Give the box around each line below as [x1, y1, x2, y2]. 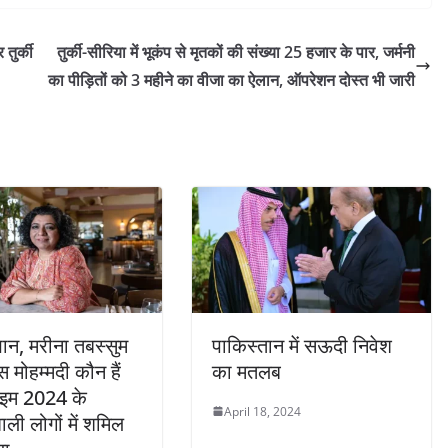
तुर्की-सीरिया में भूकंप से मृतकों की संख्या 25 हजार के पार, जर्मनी [57, 41, 415, 64]
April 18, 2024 [224, 402, 301, 420]
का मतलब [212, 357, 281, 385]
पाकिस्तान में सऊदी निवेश [212, 331, 392, 359]
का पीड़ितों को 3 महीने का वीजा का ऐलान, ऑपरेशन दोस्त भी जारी [48, 69, 415, 92]
